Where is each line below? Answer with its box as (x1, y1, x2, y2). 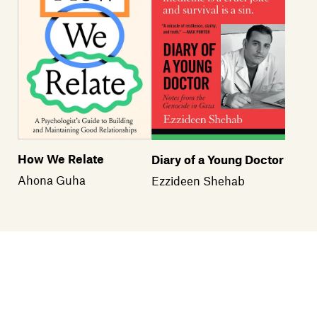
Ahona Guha (18, 172, 86, 187)
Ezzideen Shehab (151, 173, 245, 188)
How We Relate (18, 151, 104, 166)
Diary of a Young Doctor (151, 151, 284, 166)
